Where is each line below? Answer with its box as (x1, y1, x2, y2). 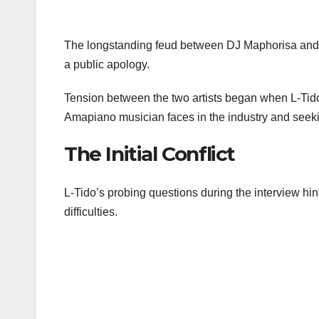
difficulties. (64, 205, 117, 218)
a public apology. (64, 58, 150, 71)
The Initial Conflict (64, 142, 235, 167)
